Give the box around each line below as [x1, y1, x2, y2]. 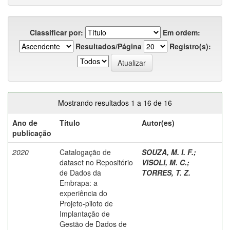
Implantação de [60, 208, 110, 219]
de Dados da [60, 167, 101, 178]
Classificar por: [30, 27, 83, 37]
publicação [12, 127, 51, 138]
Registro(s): [169, 41, 211, 51]
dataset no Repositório [60, 157, 133, 167]
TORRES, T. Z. [142, 167, 190, 178]
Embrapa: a [60, 177, 98, 188]
